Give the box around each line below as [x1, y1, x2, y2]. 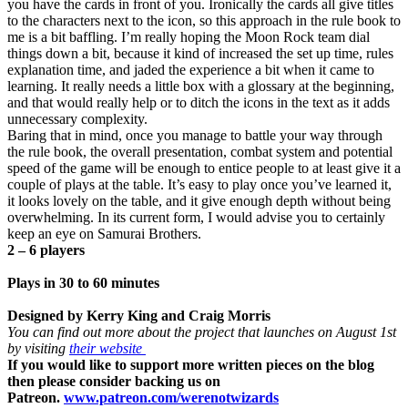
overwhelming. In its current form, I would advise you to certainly [7, 209, 385, 225]
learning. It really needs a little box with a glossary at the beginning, [7, 77, 394, 94]
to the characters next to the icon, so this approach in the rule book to [7, 12, 401, 28]
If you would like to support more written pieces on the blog [7, 356, 374, 372]
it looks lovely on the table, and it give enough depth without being [7, 192, 391, 209]
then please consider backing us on [7, 372, 220, 389]
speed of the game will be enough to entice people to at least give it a [7, 159, 401, 176]
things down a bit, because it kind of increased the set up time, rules [7, 45, 393, 61]
